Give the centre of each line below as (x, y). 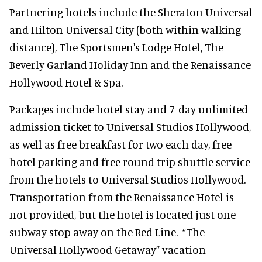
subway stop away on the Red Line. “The (107, 232)
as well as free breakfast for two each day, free (120, 144)
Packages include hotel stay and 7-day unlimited (129, 109)
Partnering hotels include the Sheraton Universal (131, 12)
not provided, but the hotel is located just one (123, 214)
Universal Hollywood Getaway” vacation (108, 249)
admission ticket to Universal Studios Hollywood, (130, 127)
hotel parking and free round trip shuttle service (130, 162)
